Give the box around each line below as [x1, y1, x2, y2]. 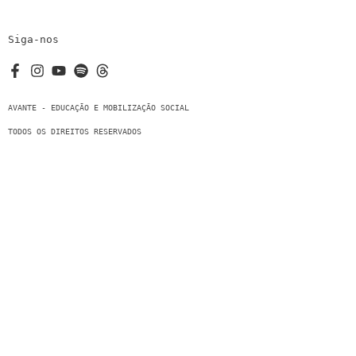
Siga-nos [8, 33, 59, 46]
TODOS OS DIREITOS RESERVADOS [8, 127, 141, 137]
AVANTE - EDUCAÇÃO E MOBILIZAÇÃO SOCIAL [8, 103, 189, 113]
